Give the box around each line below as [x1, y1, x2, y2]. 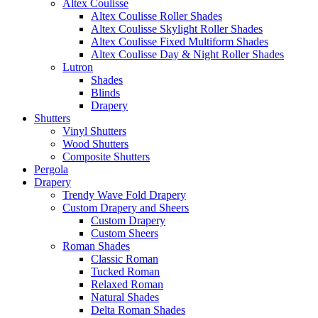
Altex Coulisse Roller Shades [91, 9, 222, 22]
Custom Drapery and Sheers [62, 201, 189, 214]
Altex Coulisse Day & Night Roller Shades [91, 48, 284, 60]
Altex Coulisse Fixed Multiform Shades [91, 35, 268, 48]
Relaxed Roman [91, 278, 163, 290]
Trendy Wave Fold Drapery [62, 188, 186, 201]
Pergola [34, 163, 68, 175]
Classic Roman [91, 252, 158, 265]
